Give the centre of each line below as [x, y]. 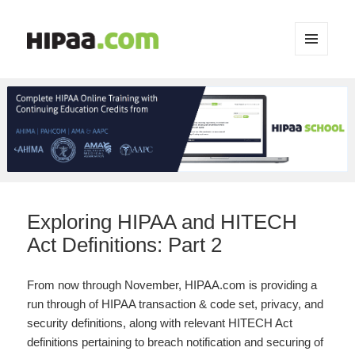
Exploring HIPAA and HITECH [162, 221]
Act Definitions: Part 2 [125, 244]
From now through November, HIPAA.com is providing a [172, 284]
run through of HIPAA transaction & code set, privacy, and [176, 303]
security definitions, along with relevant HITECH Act [160, 323]
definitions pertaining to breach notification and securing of [176, 342]
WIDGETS [318, 89]
